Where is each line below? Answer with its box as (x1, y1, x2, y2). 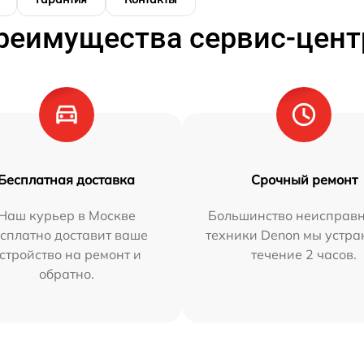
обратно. (38, 266, 94, 283)
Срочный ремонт (250, 171, 357, 188)
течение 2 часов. (251, 246, 357, 263)
